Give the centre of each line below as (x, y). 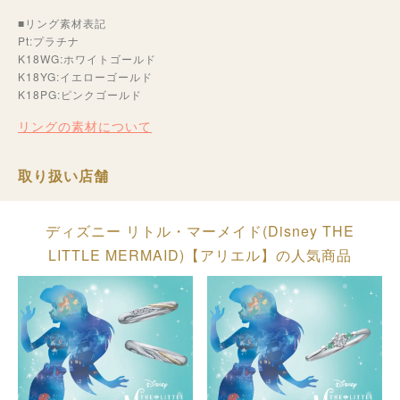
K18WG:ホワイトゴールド (87, 59)
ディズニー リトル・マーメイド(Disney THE (200, 231)
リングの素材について (85, 126)
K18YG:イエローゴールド (85, 77)
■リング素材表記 (62, 23)
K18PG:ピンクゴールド (86, 95)
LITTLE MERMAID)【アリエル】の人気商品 (200, 255)
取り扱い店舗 (63, 176)
